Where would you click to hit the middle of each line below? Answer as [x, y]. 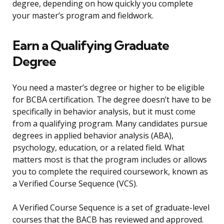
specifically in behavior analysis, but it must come [104, 112]
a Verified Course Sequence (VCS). [75, 184]
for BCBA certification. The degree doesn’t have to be [112, 100]
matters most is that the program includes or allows [110, 160]
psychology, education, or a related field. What [98, 148]
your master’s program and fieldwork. [83, 16]
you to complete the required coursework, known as [110, 172]
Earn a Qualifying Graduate [91, 45]
